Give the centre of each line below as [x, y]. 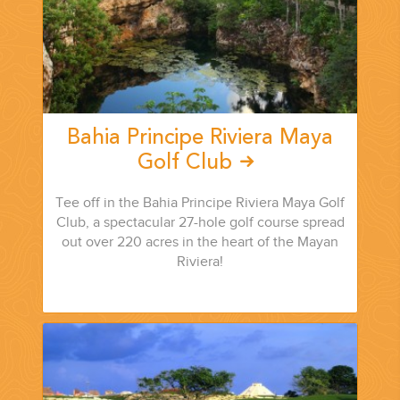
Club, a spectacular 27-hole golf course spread [200, 223]
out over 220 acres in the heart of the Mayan [200, 243]
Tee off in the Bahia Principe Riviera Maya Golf [200, 204]
